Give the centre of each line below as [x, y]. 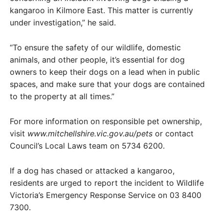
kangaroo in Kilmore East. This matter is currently [101, 10]
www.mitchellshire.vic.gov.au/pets [90, 133]
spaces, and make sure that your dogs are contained [107, 84]
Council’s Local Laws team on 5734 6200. [87, 146]
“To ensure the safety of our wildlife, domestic [95, 47]
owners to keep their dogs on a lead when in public [105, 72]
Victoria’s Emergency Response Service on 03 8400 [106, 195]
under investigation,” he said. [63, 22]
